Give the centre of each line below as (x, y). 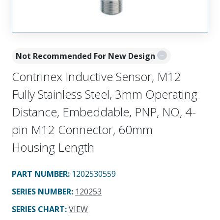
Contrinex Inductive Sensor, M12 (96, 76)
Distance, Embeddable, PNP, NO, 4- (104, 111)
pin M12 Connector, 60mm (82, 129)
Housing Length (53, 147)
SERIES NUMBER (41, 191)
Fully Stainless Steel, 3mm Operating (105, 94)
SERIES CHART (38, 209)
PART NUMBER (40, 174)
